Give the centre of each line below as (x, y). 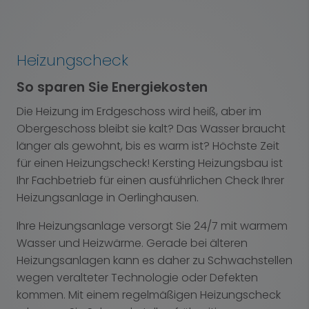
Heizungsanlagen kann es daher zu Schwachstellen (154, 260)
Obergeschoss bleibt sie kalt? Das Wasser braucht (151, 129)
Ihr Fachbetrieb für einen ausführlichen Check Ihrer (150, 180)
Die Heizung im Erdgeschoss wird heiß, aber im (139, 111)
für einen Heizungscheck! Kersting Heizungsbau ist (150, 163)
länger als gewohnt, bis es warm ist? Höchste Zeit (148, 146)
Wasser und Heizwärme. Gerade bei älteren (132, 243)
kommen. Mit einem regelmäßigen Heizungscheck (149, 295)
